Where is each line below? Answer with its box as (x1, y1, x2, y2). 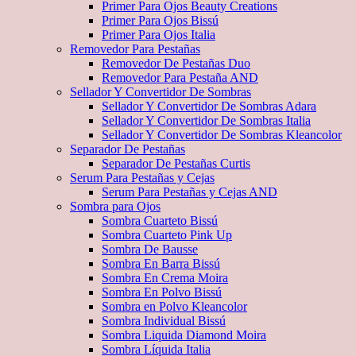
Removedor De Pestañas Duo (102, 56, 250, 70)
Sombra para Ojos (70, 199, 161, 213)
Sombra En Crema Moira (102, 271, 228, 284)
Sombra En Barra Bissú (102, 257, 220, 270)
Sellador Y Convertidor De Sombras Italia (102, 114, 311, 127)
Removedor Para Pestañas (70, 42, 200, 56)
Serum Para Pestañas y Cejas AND (102, 185, 277, 199)
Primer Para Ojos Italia (102, 28, 215, 41)
